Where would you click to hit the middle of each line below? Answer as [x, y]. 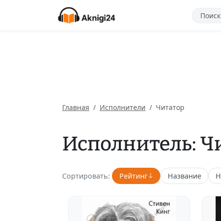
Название [184, 176]
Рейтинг [133, 176]
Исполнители [123, 107]
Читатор [170, 107]
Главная [76, 107]
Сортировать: [86, 176]
